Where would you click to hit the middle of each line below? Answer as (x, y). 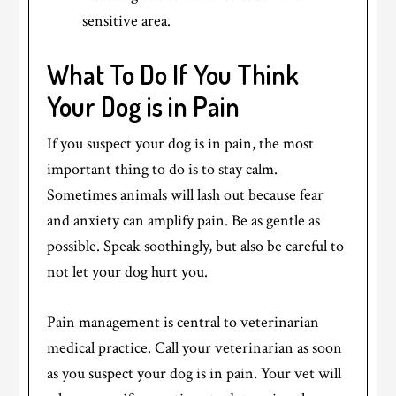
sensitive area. (127, 20)
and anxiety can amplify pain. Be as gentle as (184, 220)
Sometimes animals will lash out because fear (186, 194)
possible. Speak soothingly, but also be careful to (196, 246)
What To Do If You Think (173, 74)
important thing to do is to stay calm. (163, 169)
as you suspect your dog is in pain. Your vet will (194, 373)
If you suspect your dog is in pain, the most (181, 143)
